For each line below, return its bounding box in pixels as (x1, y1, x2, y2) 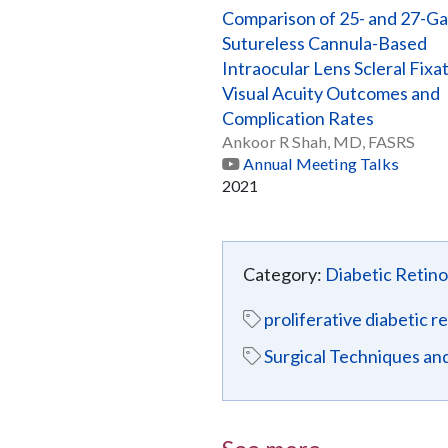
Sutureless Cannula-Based (222, 32, 427, 55)
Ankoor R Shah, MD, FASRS (222, 132, 415, 152)
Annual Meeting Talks (243, 154, 399, 174)
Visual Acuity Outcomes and (222, 82, 440, 105)
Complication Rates (222, 107, 374, 130)
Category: (243, 263, 322, 286)
